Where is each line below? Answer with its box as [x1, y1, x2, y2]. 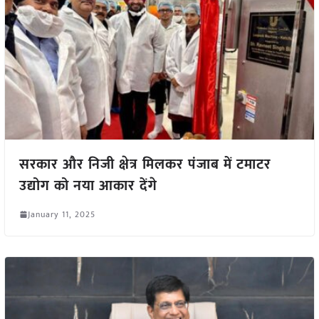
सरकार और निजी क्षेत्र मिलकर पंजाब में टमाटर [19, 152, 271, 177]
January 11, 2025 [27, 206, 95, 221]
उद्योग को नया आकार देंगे [19, 173, 157, 198]
